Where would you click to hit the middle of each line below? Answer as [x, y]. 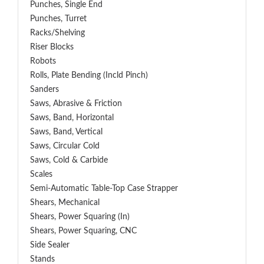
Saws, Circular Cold [65, 146]
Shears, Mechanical [65, 203]
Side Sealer [50, 245]
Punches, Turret [58, 19]
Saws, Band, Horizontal [72, 118]
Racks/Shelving [57, 33]
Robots [43, 61]
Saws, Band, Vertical [66, 132]
